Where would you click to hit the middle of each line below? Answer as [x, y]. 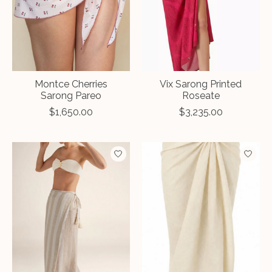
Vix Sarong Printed [201, 84]
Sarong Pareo [71, 96]
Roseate [201, 96]
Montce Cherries [71, 84]
